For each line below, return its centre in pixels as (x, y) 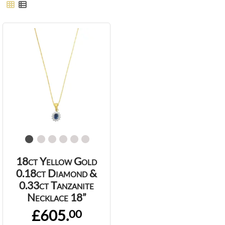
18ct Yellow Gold (57, 161)
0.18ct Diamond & (57, 173)
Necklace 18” (57, 197)
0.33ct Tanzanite (57, 185)
